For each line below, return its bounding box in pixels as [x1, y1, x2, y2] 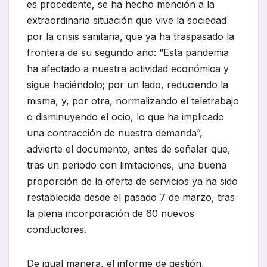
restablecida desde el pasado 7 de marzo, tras [27, 191, 235, 204]
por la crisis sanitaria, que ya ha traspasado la [27, 30, 234, 43]
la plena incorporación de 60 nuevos [27, 207, 194, 220]
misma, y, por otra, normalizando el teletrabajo [27, 95, 239, 107]
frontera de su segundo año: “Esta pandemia [27, 46, 229, 59]
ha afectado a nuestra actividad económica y [27, 63, 229, 75]
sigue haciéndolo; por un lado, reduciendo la [27, 79, 228, 91]
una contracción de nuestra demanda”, [27, 127, 203, 139]
